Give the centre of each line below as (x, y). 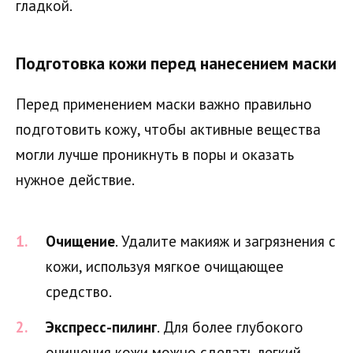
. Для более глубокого (230, 327)
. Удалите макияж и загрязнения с (225, 241)
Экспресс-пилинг (101, 327)
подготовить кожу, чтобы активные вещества (168, 129)
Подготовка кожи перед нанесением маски (176, 63)
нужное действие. (75, 179)
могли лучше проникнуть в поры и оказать (155, 154)
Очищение (80, 241)
